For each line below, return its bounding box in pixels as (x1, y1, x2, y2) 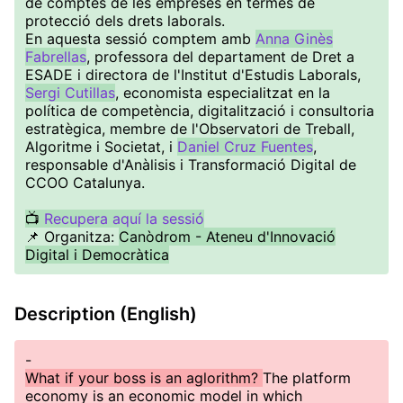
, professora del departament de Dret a (86, 48, 354, 66)
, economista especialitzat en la (115, 84, 330, 102)
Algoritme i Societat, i (25, 138, 177, 156)
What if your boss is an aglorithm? (25, 369, 263, 387)
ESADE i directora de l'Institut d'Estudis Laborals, (25, 66, 361, 84)
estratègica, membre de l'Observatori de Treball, (25, 120, 354, 138)
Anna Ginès (255, 30, 333, 48)
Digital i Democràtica (25, 246, 169, 264)
